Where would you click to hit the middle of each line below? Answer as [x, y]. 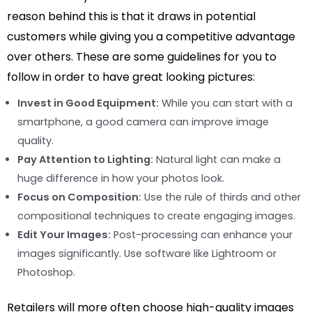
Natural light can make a [217, 160]
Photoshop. [46, 273]
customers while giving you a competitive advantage [151, 37]
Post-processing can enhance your [202, 235]
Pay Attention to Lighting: [85, 160]
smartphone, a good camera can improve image [143, 122]
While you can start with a [226, 103]
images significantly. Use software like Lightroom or [147, 254]
